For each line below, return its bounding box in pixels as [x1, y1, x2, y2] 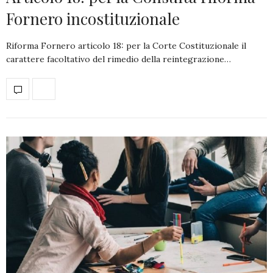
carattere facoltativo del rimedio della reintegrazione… [6, 54, 231, 65]
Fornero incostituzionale [6, 8, 180, 30]
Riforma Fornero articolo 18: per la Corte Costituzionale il [6, 40, 246, 52]
